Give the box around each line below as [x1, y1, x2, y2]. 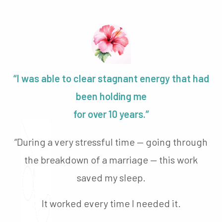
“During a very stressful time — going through [14, 135, 208, 148]
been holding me [75, 90, 147, 102]
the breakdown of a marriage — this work [24, 153, 198, 166]
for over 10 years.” [73, 108, 149, 120]
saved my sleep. [76, 171, 146, 183]
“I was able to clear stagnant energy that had [13, 72, 209, 84]
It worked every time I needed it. [41, 197, 181, 209]
